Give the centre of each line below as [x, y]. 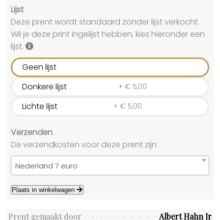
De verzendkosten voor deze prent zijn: [84, 144]
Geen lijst [39, 67]
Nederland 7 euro [46, 165]
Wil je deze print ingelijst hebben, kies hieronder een [108, 34]
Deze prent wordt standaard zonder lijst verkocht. [105, 22]
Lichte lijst [40, 107]
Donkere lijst [44, 87]
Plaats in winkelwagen [44, 190]
